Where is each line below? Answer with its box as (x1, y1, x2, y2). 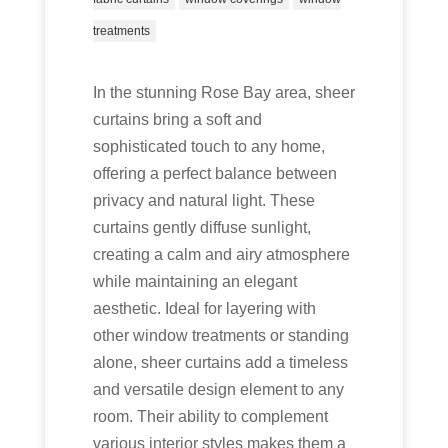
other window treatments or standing (92, 327, 349, 344)
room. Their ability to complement (92, 408, 328, 425)
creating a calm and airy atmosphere (92, 246, 350, 263)
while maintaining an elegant (92, 273, 297, 290)
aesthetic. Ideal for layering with (92, 300, 316, 317)
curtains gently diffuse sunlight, (92, 219, 311, 236)
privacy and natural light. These (92, 192, 315, 209)
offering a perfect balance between (92, 165, 337, 182)
